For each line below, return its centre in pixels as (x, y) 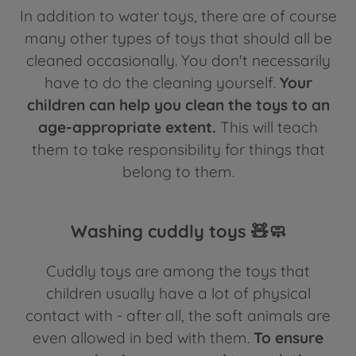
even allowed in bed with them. (143, 337)
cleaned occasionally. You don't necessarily (178, 61)
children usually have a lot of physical (178, 293)
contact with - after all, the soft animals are (178, 315)
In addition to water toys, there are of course (178, 16)
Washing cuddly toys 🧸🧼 (178, 232)
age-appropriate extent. (127, 128)
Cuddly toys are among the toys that (178, 271)
